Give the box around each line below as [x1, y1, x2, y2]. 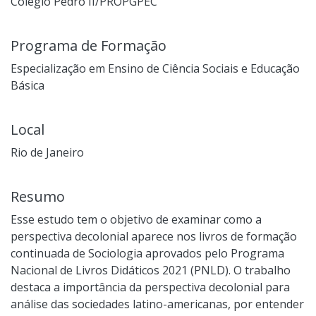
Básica [11, 77, 44, 93]
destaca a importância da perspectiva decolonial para [11, 279, 290, 295]
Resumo [11, 186, 65, 206]
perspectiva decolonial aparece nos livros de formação [11, 228, 297, 244]
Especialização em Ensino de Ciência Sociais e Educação [11, 60, 300, 76]
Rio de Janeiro [11, 144, 84, 160]
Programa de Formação [11, 35, 166, 55]
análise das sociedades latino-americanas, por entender [11, 296, 304, 312]
